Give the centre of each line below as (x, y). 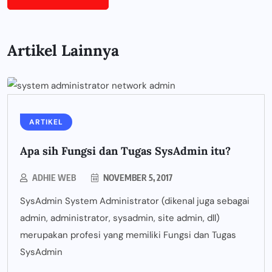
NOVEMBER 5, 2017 (137, 178)
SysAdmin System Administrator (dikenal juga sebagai (135, 201)
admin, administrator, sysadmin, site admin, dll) (120, 218)
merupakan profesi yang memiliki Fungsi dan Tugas (128, 235)
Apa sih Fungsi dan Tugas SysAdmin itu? (125, 151)
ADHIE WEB (54, 178)
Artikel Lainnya (63, 51)
